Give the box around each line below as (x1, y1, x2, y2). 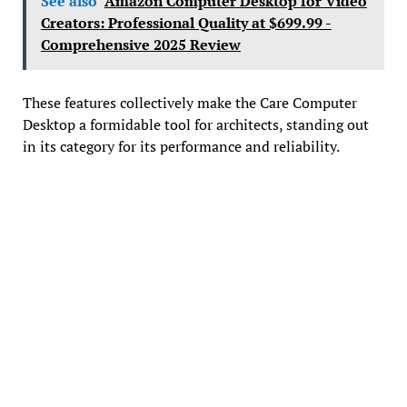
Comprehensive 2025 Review (40, 34, 241, 55)
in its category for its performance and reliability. (22, 135, 340, 156)
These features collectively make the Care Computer (22, 92, 357, 113)
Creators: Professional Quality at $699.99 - (40, 12, 332, 33)
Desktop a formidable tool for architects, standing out (22, 114, 369, 134)
